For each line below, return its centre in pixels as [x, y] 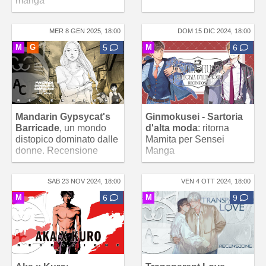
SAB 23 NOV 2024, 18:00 [84, 181]
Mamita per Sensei [185, 139]
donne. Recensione [57, 150]
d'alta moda [172, 128]
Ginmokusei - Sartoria [194, 116]
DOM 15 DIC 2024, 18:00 [214, 31]
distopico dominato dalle [67, 139]
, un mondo [83, 128]
